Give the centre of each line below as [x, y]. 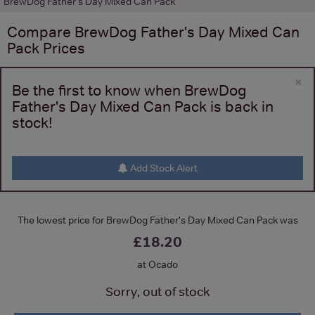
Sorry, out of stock [157, 291]
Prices [62, 48]
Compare [41, 32]
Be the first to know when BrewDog [129, 90]
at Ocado [157, 264]
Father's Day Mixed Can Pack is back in [143, 106]
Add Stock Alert [162, 168]
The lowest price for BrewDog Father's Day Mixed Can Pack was [157, 220]
